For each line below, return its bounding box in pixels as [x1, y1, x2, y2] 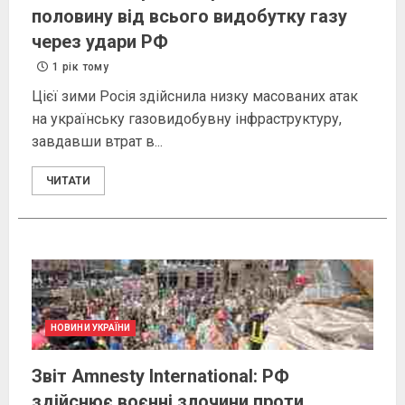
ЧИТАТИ [46, 174, 90, 188]
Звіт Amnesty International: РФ [32, 365, 289, 388]
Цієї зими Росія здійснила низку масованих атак [32, 88, 358, 106]
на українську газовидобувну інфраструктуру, [32, 110, 342, 128]
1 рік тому [50, 61, 108, 74]
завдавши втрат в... [32, 133, 163, 151]
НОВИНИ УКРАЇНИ [51, 323, 131, 334]
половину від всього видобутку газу [32, 5, 347, 28]
